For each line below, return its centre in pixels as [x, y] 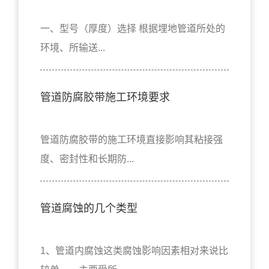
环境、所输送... [73, 48]
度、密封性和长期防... [87, 159]
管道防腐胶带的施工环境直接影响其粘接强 [132, 140]
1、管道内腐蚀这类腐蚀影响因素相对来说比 [134, 251]
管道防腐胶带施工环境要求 [105, 98]
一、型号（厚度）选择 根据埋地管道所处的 [133, 29]
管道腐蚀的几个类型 [89, 209]
